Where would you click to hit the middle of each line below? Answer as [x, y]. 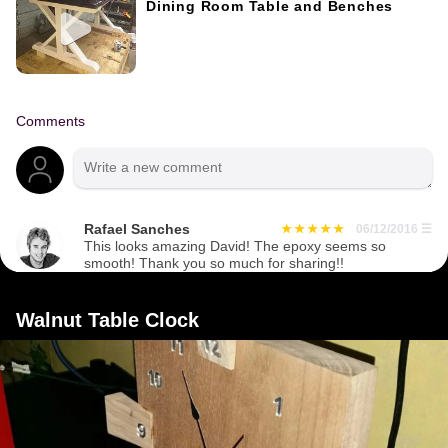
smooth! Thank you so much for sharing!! [214, 264]
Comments [50, 122]
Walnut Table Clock [107, 320]
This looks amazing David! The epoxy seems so [235, 247]
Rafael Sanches [137, 230]
